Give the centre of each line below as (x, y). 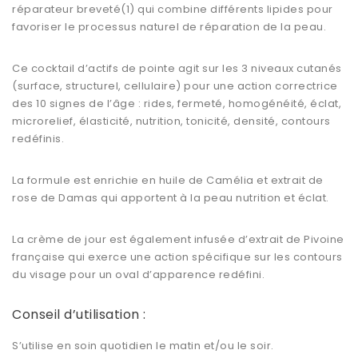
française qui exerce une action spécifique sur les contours (177, 257)
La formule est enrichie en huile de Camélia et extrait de (168, 181)
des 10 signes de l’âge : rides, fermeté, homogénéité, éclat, (177, 104)
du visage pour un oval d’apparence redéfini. (138, 275)
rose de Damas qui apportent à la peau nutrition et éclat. (171, 198)
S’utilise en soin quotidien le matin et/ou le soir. (143, 346)
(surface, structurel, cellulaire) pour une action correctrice (175, 86)
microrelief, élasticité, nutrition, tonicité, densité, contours (171, 121)
